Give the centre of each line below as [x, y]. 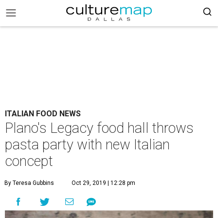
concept [29, 161]
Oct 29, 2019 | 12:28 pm [103, 183]
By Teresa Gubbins [29, 183]
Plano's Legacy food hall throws [99, 128]
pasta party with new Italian [87, 145]
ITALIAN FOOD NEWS [43, 114]
